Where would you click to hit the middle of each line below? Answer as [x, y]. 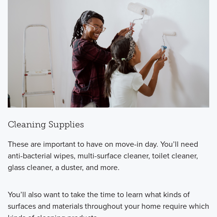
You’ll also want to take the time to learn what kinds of [99, 194]
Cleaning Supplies [46, 124]
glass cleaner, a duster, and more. [63, 167]
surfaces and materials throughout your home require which [108, 206]
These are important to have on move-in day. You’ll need [103, 144]
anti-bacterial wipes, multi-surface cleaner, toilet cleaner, [103, 155]
